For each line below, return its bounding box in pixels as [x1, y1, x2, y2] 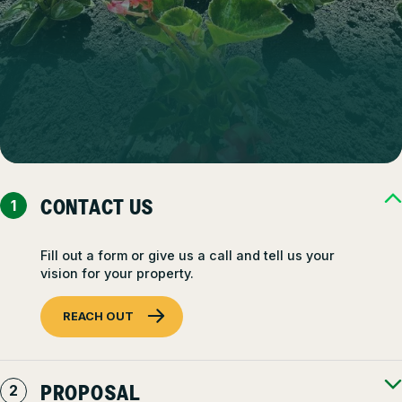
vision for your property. [40, 266, 194, 282]
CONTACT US [40, 199, 155, 220]
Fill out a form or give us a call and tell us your [40, 248, 335, 264]
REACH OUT [63, 309, 134, 323]
